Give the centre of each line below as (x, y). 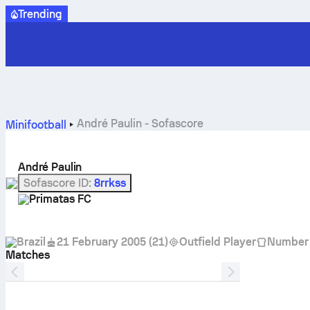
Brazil (31, 242)
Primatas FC (60, 199)
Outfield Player (217, 242)
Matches (28, 255)
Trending (40, 14)
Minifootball (36, 125)
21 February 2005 (101, 242)
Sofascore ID (56, 183)
